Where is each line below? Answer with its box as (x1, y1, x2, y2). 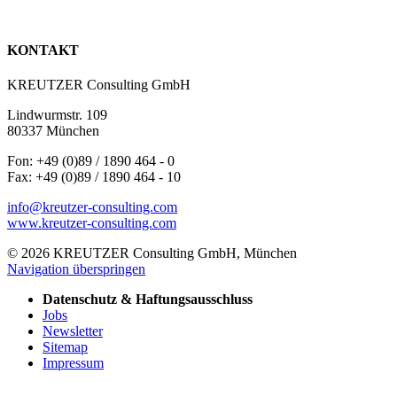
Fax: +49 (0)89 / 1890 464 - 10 (7, 168, 181, 184)
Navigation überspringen (7, 261, 145, 276)
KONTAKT (7, 42, 79, 58)
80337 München (7, 122, 99, 138)
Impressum (43, 354, 104, 370)
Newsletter (43, 323, 103, 339)
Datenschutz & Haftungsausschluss (43, 291, 253, 307)
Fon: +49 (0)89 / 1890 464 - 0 (7, 152, 175, 168)
